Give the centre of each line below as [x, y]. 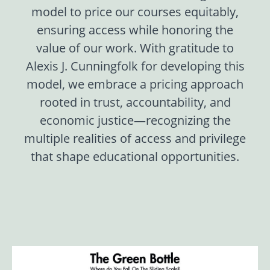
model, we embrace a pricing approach [135, 84]
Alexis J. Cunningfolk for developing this [135, 66]
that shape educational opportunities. [135, 156]
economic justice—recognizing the [135, 120]
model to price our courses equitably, [135, 11]
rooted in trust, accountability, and [135, 102]
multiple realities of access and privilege [135, 138]
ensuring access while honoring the [135, 30]
